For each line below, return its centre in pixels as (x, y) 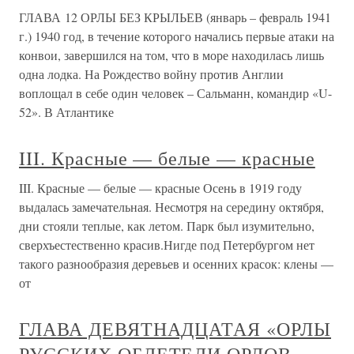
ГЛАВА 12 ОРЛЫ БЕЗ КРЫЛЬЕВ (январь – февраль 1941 (175, 17)
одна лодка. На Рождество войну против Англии (151, 74)
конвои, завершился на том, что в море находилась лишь (171, 55)
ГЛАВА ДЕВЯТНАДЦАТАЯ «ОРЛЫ (175, 329)
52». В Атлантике (66, 112)
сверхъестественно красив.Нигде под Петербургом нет (167, 245)
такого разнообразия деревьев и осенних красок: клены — (176, 264)
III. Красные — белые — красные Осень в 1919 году (160, 188)
